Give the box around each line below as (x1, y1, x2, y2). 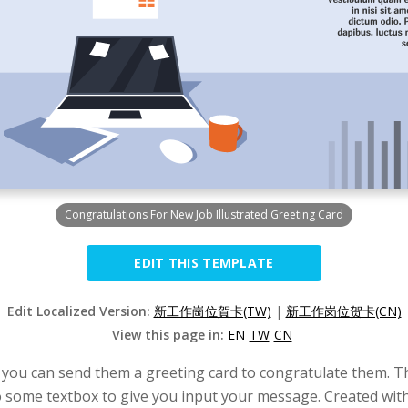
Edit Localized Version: (6, 302, 154, 320)
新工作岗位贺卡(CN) (285, 302, 402, 320)
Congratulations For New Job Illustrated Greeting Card (65, 207, 343, 222)
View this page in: (111, 326, 228, 343)
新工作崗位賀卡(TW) (153, 302, 271, 320)
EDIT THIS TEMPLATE (134, 254, 274, 271)
